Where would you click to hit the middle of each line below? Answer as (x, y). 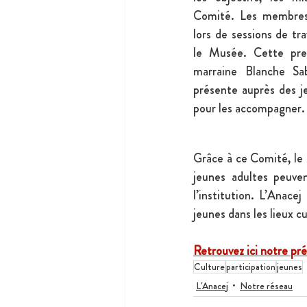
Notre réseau (266, 285)
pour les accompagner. (249, 108)
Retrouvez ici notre (242, 251)
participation (251, 267)
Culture (209, 267)
